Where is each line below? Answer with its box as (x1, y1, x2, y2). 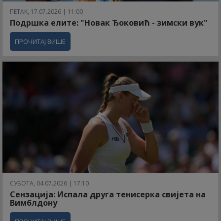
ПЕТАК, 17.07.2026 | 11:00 (10, 7, 83, 16)
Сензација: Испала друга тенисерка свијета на (10, 189, 206, 200)
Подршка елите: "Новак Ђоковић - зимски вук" (10, 17, 208, 29)
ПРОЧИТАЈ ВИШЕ (15, 37, 66, 46)
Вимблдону (10, 197, 57, 209)
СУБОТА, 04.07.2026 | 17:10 (10, 179, 89, 188)
